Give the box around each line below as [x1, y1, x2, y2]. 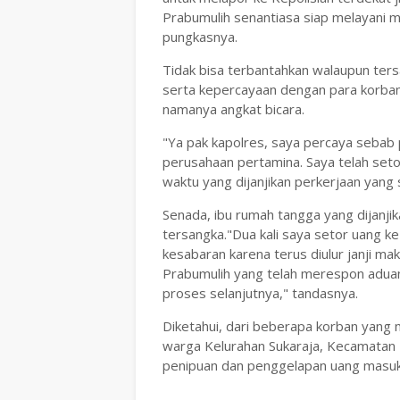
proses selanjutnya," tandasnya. [162, 284, 358, 302]
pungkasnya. [162, 28, 237, 46]
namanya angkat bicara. [162, 100, 308, 118]
